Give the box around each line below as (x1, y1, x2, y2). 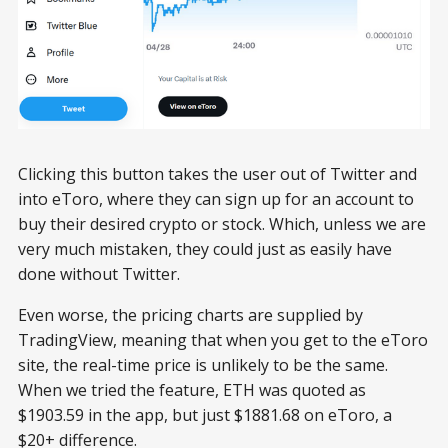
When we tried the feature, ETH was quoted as (18, 378, 366, 401)
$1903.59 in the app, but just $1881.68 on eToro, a (18, 403, 392, 426)
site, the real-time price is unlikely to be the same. (18, 353, 388, 376)
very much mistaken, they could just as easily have (18, 237, 392, 260)
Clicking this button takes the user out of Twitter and (18, 162, 417, 185)
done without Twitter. (18, 262, 180, 285)
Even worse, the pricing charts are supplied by (18, 303, 363, 326)
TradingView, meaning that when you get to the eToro (18, 328, 428, 351)
